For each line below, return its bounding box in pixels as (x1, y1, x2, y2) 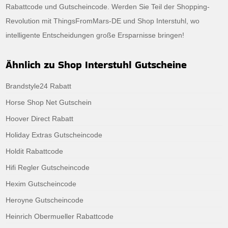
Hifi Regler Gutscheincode (6, 163, 90, 172)
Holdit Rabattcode (6, 147, 64, 155)
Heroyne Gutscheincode (6, 195, 84, 204)
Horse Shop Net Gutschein (6, 98, 92, 106)
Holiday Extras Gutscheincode (6, 130, 103, 139)
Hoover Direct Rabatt (6, 114, 74, 123)
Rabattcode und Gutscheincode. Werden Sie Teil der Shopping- (6, 2, 210, 11)
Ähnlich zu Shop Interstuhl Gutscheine (6, 57, 187, 72)
